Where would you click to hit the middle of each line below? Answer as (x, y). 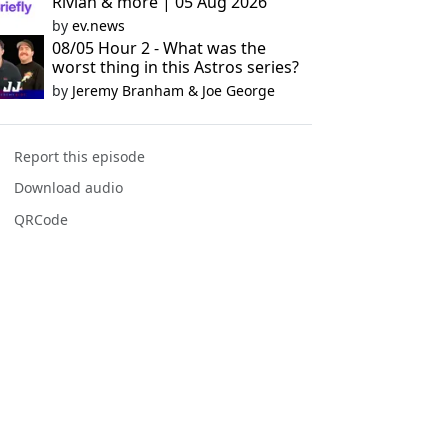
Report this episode (80, 157)
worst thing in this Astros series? (175, 67)
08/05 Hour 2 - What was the (158, 48)
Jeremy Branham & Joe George (173, 90)
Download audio (69, 188)
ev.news (98, 25)
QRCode (41, 219)
